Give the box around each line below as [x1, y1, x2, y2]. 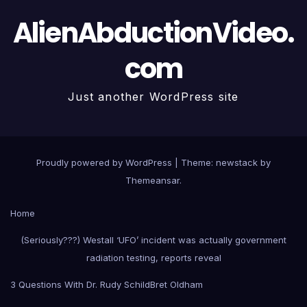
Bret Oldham [150, 279, 203, 291]
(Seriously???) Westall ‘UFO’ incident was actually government [21, 234, 286, 246]
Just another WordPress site [68, 90, 239, 104]
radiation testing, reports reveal [86, 252, 221, 264]
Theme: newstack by [181, 157, 271, 169]
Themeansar [125, 175, 180, 186]
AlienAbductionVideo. [12, 14, 295, 53]
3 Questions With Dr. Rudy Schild [10, 279, 150, 291]
